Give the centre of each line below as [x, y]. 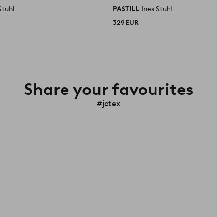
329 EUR [126, 22]
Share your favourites [108, 89]
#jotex [108, 103]
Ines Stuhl [157, 9]
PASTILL [127, 9]
